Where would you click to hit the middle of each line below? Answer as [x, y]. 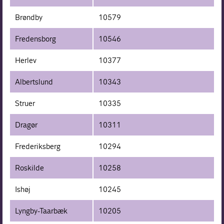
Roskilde [30, 167]
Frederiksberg [38, 146]
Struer [25, 103]
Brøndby [29, 17]
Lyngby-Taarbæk [41, 210]
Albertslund [34, 81]
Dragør [26, 124]
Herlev [26, 60]
